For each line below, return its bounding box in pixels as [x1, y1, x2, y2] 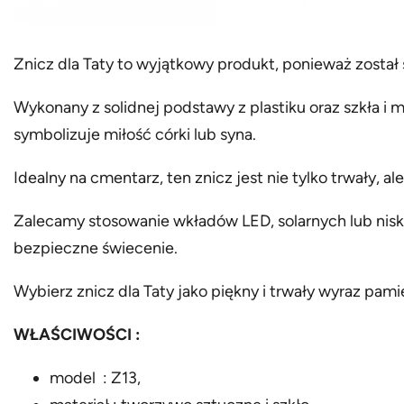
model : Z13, [50, 367, 142, 388]
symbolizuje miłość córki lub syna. [14, 124, 257, 144]
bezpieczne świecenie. [14, 237, 179, 258]
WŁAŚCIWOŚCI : [14, 324, 141, 344]
